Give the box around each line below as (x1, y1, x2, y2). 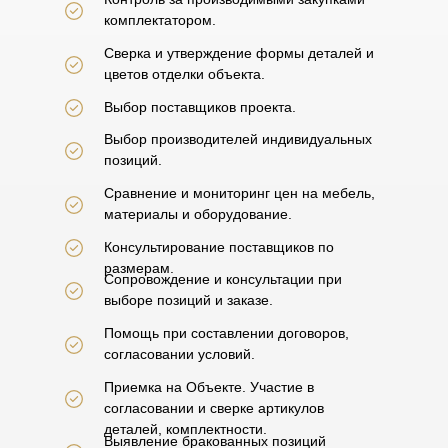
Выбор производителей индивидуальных (104, 131, 372, 147)
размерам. (104, 260, 174, 276)
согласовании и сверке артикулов (104, 400, 324, 416)
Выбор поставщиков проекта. (104, 99, 296, 115)
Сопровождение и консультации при (104, 271, 342, 287)
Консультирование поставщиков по (104, 239, 334, 255)
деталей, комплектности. (104, 421, 267, 437)
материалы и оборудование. (104, 206, 292, 222)
